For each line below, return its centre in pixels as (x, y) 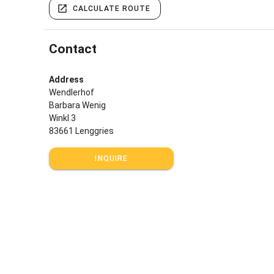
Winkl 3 (62, 118)
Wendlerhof (72, 92)
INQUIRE (112, 158)
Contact (73, 49)
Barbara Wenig (77, 105)
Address (66, 79)
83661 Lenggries (81, 131)
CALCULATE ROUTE (112, 8)
